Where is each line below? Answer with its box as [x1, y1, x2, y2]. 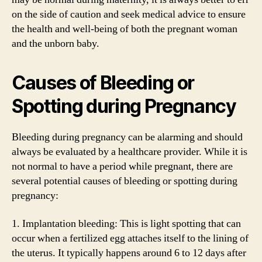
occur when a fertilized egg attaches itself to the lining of [12, 231, 249, 245]
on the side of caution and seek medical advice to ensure [12, 8, 246, 21]
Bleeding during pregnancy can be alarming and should [12, 130, 243, 144]
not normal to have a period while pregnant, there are [12, 160, 233, 173]
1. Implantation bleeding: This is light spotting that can [12, 216, 241, 230]
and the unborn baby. [12, 37, 99, 50]
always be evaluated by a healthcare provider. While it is [12, 145, 247, 158]
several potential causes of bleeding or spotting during [12, 174, 237, 188]
